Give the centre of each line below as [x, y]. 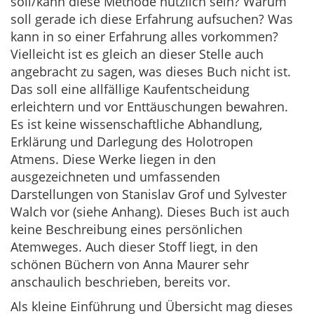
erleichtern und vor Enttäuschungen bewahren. [149, 107]
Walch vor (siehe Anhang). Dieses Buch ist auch [150, 212]
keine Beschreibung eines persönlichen [127, 229]
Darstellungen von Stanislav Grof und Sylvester [149, 194]
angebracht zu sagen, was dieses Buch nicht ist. [151, 71]
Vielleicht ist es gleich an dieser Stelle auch [137, 54]
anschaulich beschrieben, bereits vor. [121, 282]
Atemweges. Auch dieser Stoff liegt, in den [134, 247]
